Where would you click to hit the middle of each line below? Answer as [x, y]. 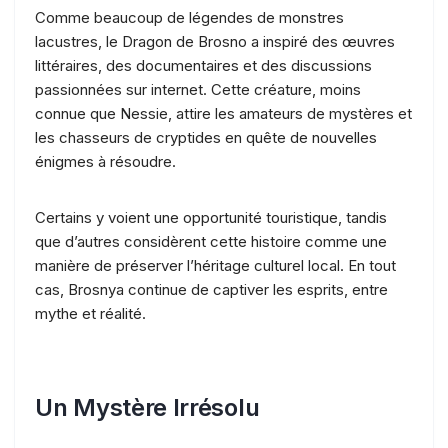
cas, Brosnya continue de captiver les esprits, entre [211, 289]
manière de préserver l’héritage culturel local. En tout [215, 265]
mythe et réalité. [90, 313]
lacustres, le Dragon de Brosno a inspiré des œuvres [215, 41]
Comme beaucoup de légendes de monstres [189, 17]
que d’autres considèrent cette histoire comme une [211, 241]
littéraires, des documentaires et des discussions [203, 65]
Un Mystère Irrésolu [147, 407]
